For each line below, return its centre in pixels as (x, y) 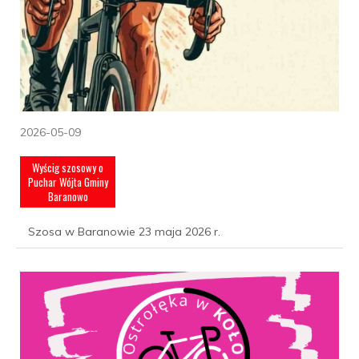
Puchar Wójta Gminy (68, 182)
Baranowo (68, 197)
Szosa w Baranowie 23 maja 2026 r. (124, 232)
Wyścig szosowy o (68, 168)
